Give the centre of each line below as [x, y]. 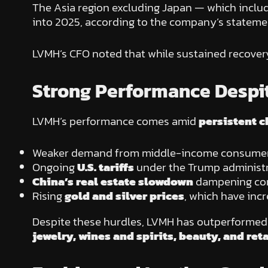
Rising [48, 196]
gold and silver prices [124, 196]
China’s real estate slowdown [112, 181]
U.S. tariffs [105, 167]
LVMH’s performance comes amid [115, 121]
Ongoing [54, 167]
